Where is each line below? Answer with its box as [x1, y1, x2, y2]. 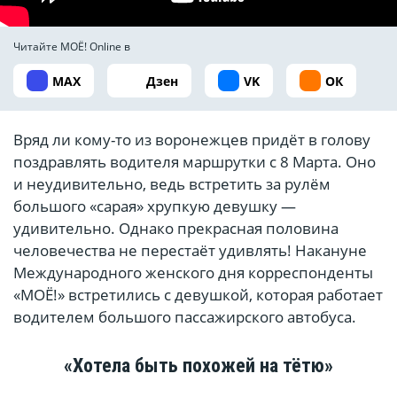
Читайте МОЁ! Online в [13, 39, 130, 55]
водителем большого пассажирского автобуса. [13, 307, 356, 328]
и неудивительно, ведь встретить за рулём [13, 174, 331, 195]
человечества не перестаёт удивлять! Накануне [13, 240, 367, 261]
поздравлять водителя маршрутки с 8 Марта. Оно [13, 152, 376, 173]
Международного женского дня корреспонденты [13, 262, 373, 284]
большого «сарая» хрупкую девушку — [13, 196, 296, 217]
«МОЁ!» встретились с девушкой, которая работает [13, 284, 383, 306]
